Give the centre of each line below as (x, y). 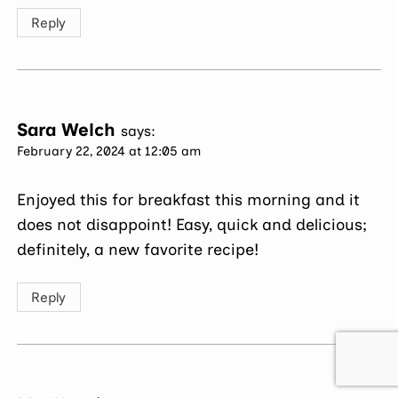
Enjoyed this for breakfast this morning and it (189, 200)
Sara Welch (67, 129)
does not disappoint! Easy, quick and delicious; (192, 225)
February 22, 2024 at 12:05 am (109, 151)
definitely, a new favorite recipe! (138, 250)
